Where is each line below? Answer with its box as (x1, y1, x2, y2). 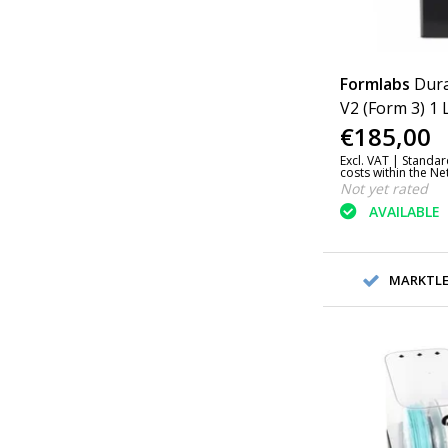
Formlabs (339, 73, 410, 95)
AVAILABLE (368, 202, 440, 222)
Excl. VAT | (339, 152, 402, 169)
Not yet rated (339, 179, 428, 198)
